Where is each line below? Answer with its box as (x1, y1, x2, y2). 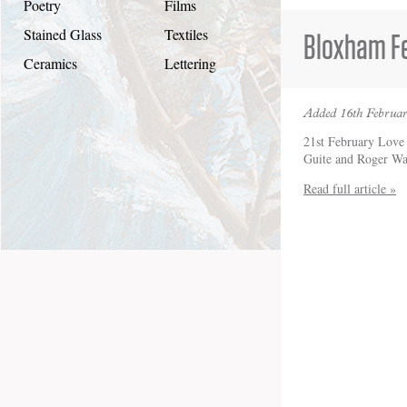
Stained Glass (24, 25, 102, 44)
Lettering (164, 54, 216, 73)
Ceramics (24, 54, 77, 73)
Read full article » (303, 180, 396, 197)
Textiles (164, 25, 208, 44)
